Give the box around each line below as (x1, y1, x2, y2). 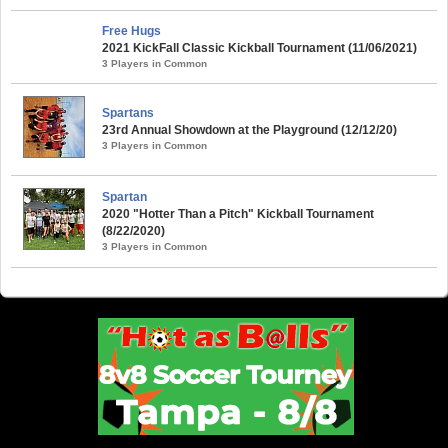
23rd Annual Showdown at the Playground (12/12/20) (102, 122, 397, 137)
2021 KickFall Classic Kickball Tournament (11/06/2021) (102, 40, 417, 55)
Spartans (102, 105, 154, 120)
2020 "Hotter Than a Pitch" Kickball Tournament (102, 206, 374, 221)
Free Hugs (102, 23, 161, 38)
